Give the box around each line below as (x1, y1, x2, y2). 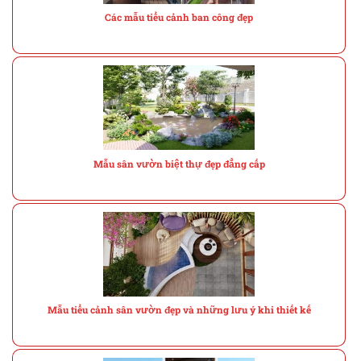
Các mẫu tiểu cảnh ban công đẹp (105, 11, 253, 24)
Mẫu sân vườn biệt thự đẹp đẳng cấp (93, 157, 265, 170)
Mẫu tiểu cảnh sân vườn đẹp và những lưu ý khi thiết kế (47, 304, 311, 317)
